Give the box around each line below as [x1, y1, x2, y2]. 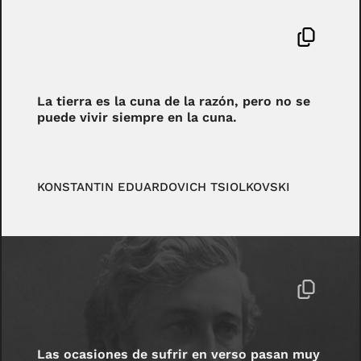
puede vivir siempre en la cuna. [37, 110, 238, 126]
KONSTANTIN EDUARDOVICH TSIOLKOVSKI [37, 179, 291, 194]
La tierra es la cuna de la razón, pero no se [37, 93, 311, 110]
